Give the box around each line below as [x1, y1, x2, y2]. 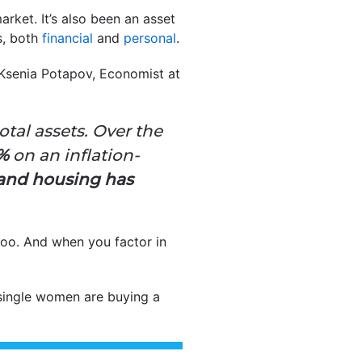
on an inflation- [9, 145, 140, 165]
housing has [32, 169, 133, 189]
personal [124, 29, 176, 46]
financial [42, 29, 93, 46]
